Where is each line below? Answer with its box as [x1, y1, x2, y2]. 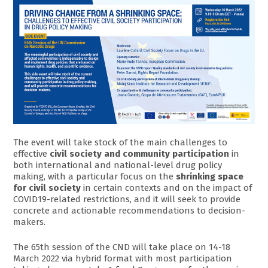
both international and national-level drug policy [13, 160, 223, 171]
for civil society [13, 182, 81, 194]
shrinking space [176, 171, 244, 182]
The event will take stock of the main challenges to [13, 137, 228, 148]
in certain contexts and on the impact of [81, 182, 252, 194]
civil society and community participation [50, 148, 230, 160]
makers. [13, 217, 46, 228]
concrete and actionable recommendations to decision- [13, 205, 246, 217]
